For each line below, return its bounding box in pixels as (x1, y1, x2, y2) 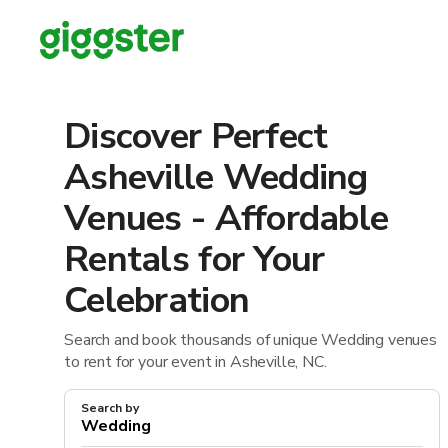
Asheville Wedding (64, 153, 368, 203)
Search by (81, 400, 139, 417)
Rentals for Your (64, 235, 325, 285)
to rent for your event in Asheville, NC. (64, 351, 327, 374)
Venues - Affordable (64, 194, 389, 244)
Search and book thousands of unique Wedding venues (64, 329, 437, 352)
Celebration (64, 276, 250, 326)
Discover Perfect (64, 112, 328, 162)
